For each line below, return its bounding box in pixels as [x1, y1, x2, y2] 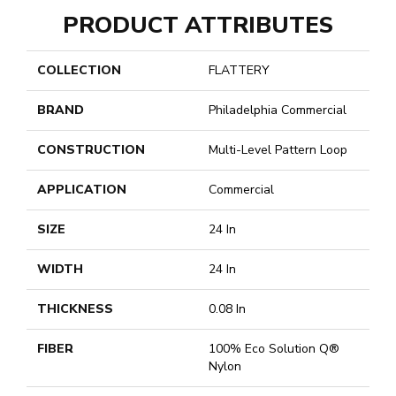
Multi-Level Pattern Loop [209, 141, 347, 159]
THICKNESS [37, 301, 113, 318]
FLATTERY [209, 62, 270, 80]
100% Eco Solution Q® [209, 340, 339, 358]
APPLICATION [37, 181, 126, 199]
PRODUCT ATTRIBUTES [63, 10, 333, 42]
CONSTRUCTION [37, 141, 145, 159]
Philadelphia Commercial [209, 102, 346, 119]
